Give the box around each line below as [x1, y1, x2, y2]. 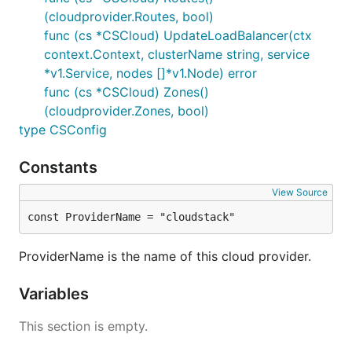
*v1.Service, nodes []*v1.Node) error [44, 65, 257, 81]
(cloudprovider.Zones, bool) [44, 103, 209, 119]
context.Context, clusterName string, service [44, 46, 310, 62]
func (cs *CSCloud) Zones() [44, 84, 209, 100]
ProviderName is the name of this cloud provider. [19, 248, 311, 264]
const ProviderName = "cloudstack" [27, 211, 235, 223]
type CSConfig [19, 122, 107, 137]
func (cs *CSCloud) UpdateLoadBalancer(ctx [44, 27, 312, 43]
